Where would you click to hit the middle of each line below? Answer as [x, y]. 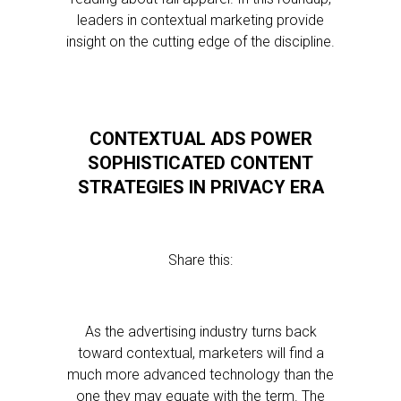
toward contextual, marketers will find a [200, 353]
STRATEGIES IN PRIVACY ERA [200, 187]
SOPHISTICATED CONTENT [200, 163]
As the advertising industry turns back [200, 332]
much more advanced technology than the [200, 375]
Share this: [200, 260]
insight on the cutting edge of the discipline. [200, 42]
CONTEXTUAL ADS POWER [200, 139]
